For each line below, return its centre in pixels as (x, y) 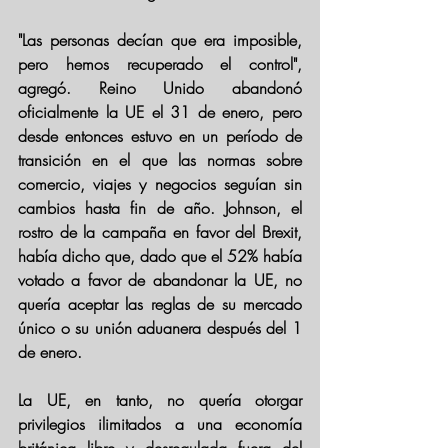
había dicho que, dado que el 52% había (160, 256)
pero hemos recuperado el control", (160, 64)
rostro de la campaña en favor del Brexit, (160, 232)
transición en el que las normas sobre (160, 160)
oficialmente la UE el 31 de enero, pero (160, 112)
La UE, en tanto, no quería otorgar (160, 400)
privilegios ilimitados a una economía (160, 424)
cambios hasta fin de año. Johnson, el (160, 208)
